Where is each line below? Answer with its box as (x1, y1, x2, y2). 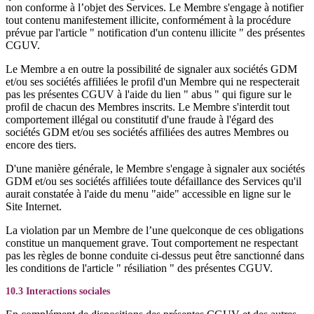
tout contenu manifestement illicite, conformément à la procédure (6, 14, 291, 26)
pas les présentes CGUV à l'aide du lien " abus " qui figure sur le (6, 88, 292, 100)
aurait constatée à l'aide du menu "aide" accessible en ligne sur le (6, 188, 291, 200)
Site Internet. (6, 200, 62, 212)
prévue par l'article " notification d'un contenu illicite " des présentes (6, 27, 305, 39)
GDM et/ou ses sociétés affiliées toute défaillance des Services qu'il (6, 175, 301, 187)
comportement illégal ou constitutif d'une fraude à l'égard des (6, 114, 273, 125)
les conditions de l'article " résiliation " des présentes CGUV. (6, 262, 273, 274)
